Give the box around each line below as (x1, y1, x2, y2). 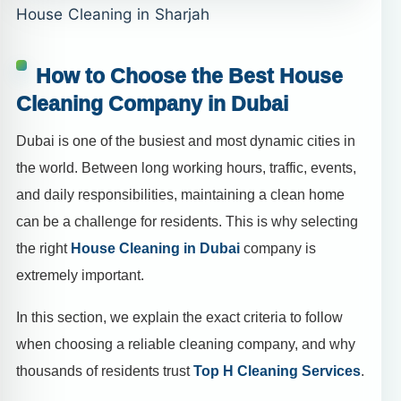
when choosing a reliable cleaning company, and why (16, 337, 355, 353)
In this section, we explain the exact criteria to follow (16, 310, 343, 326)
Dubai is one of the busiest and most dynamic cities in (16, 133, 355, 149)
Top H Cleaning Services (193, 363, 361, 380)
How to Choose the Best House (36, 64, 343, 88)
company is (240, 241, 316, 257)
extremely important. (16, 268, 144, 284)
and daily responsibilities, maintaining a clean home (16, 187, 345, 203)
